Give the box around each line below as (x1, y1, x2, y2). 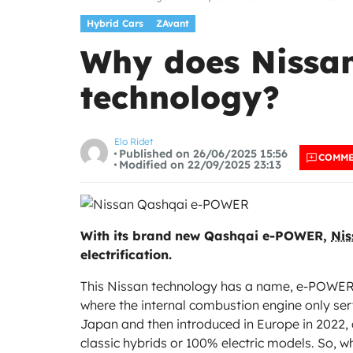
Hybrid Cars (87, 17, 143, 29)
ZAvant (156, 17, 189, 29)
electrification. (80, 246, 172, 262)
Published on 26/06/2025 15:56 (118, 146, 288, 161)
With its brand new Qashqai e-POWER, (80, 227, 331, 243)
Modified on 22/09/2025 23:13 (118, 157, 281, 172)
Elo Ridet (114, 135, 153, 147)
